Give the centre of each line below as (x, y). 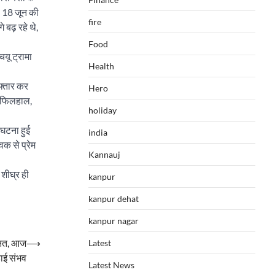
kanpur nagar (114, 221)
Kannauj (104, 154)
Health (101, 66)
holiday (103, 110)
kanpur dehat (114, 199)
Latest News (111, 265)
